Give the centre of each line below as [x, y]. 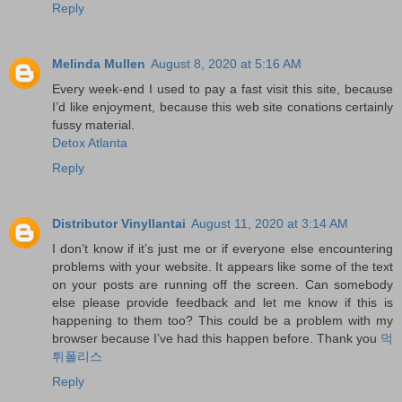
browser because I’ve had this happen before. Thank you [216, 339]
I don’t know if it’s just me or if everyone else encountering [223, 249]
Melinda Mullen [99, 64]
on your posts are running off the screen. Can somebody [223, 285]
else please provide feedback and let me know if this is [223, 303]
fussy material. [93, 125]
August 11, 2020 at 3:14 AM [270, 224]
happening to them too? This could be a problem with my [223, 321]
